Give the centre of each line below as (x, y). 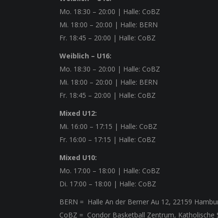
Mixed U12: (78, 113)
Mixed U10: (78, 157)
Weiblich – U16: (85, 56)
